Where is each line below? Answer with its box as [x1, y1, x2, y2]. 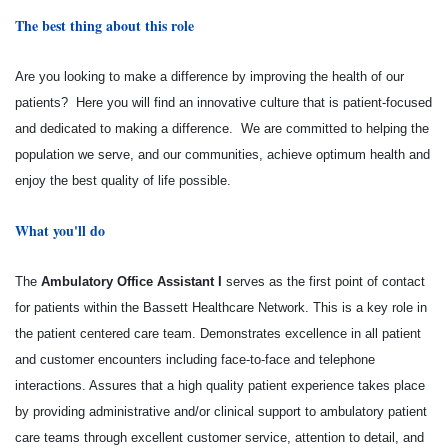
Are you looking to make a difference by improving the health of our [15, 69, 404, 84]
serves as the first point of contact [222, 274, 425, 289]
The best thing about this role [15, 15, 194, 36]
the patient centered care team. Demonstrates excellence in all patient [15, 326, 421, 341]
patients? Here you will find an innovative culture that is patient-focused [15, 95, 432, 110]
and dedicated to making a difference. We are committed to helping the [15, 121, 429, 136]
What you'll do [15, 220, 105, 241]
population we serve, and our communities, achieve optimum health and [15, 147, 430, 162]
